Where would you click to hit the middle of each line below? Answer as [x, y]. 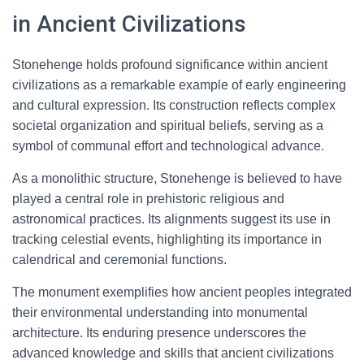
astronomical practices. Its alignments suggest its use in [171, 219]
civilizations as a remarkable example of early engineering [179, 85]
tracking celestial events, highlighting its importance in [167, 239]
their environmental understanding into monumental [160, 312]
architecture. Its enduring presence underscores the [159, 333]
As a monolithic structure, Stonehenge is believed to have [177, 178]
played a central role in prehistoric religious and [148, 199]
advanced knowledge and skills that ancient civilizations [173, 353]
